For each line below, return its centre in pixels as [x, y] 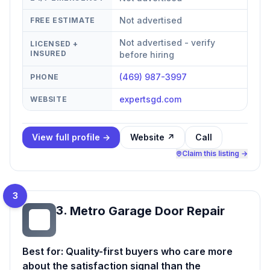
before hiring [147, 54]
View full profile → [71, 137]
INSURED [49, 53]
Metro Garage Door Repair [147, 211]
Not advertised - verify [167, 42]
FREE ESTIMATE [63, 20]
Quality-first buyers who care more [149, 251]
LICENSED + [54, 43]
